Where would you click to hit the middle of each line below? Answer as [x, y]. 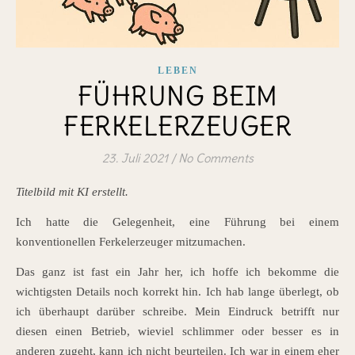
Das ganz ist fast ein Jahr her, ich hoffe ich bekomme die [177, 272]
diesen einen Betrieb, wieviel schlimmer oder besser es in [177, 332]
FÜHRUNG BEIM [177, 96]
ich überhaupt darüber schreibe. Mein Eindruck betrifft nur [177, 312]
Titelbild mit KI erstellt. [75, 192]
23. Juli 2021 [135, 158]
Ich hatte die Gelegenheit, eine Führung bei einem [177, 222]
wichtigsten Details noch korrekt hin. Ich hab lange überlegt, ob [177, 292]
